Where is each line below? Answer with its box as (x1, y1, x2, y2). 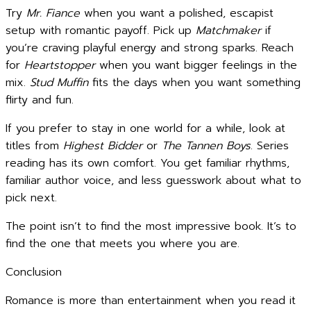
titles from (6, 137, 63, 154)
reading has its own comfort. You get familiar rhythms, (6, 155, 289, 171)
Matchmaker (196, 22, 261, 39)
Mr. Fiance (26, 5, 80, 22)
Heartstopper (24, 57, 95, 74)
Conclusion (6, 264, 62, 280)
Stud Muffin (30, 74, 88, 91)
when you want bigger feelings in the (95, 57, 297, 74)
